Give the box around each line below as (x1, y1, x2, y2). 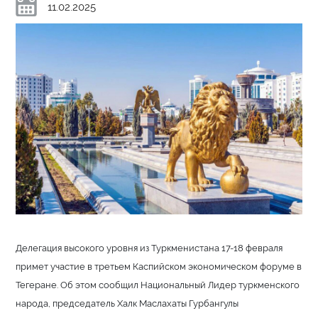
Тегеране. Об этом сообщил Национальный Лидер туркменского (16, 278, 300, 290)
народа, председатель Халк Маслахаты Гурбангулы (16, 297, 239, 309)
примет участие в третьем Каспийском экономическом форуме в (16, 260, 302, 272)
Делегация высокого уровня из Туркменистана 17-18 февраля (16, 241, 283, 253)
